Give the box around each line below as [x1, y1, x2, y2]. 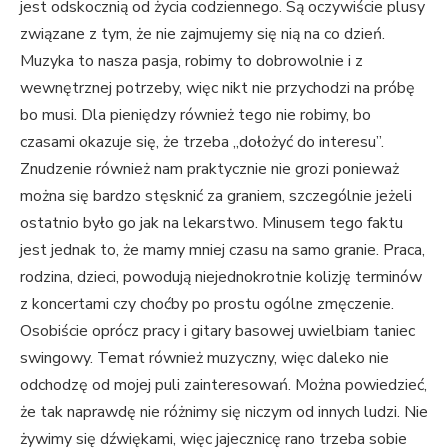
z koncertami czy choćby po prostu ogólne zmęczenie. [20, 292, 394, 315]
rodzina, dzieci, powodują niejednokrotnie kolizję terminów [20, 265, 422, 288]
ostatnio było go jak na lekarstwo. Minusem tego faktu [20, 211, 403, 234]
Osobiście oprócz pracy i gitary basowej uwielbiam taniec [20, 319, 415, 342]
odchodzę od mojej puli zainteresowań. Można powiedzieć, [20, 373, 427, 396]
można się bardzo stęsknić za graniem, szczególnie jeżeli [20, 184, 412, 207]
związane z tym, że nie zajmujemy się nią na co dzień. [20, 22, 385, 45]
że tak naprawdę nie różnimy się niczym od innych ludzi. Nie [20, 400, 428, 423]
